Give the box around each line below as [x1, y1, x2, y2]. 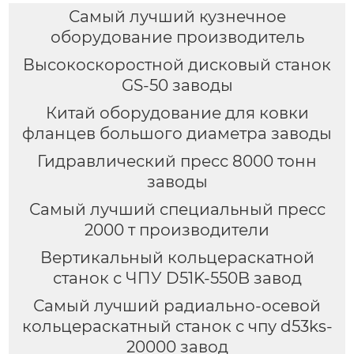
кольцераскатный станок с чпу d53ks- [21, 316, 333, 336]
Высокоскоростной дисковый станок [23, 55, 331, 75]
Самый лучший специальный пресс [28, 199, 326, 219]
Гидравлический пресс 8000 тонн [37, 151, 317, 171]
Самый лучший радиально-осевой [33, 296, 321, 315]
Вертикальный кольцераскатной [40, 247, 314, 267]
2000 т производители [85, 220, 269, 239]
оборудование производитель [50, 28, 304, 47]
